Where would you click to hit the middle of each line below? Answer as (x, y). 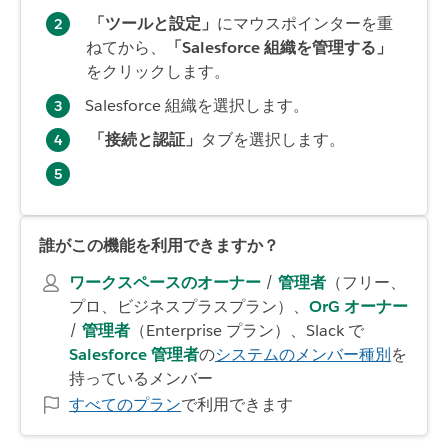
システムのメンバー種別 (303, 354)
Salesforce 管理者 (134, 354)
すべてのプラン (125, 404)
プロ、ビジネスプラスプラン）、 (189, 306)
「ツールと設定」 (153, 23)
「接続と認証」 (145, 139)
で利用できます (237, 404)
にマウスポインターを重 (305, 23)
